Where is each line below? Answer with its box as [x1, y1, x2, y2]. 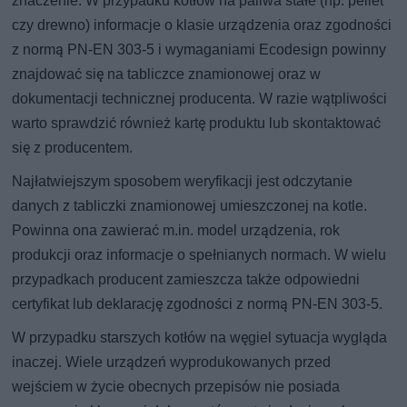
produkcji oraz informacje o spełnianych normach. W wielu [12, 246, 387, 264]
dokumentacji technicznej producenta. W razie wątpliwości [12, 90, 388, 108]
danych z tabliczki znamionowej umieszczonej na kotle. [12, 197, 368, 215]
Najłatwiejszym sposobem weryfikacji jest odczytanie [12, 173, 353, 191]
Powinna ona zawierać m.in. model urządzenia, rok [12, 222, 341, 240]
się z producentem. [12, 139, 134, 157]
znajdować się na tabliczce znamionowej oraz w [12, 65, 322, 84]
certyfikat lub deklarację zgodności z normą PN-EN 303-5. [12, 295, 383, 313]
